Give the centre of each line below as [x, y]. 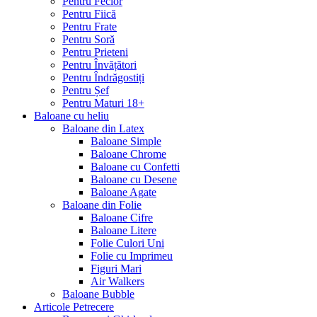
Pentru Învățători [99, 65]
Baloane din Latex [103, 129]
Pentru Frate [90, 27]
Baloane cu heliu [71, 116]
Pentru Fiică [89, 14]
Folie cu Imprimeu [132, 256]
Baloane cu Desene [134, 180]
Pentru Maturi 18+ [103, 103]
